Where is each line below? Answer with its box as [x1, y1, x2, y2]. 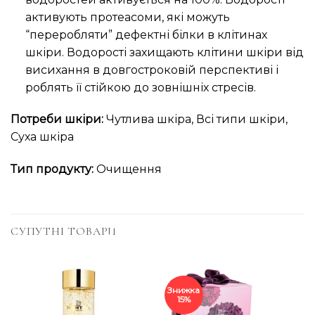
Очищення [94, 162, 162, 176]
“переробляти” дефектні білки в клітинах [25, 27, 267, 41]
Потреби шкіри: [11, 112, 103, 127]
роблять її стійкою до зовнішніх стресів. [25, 80, 256, 94]
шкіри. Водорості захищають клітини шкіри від [25, 45, 304, 59]
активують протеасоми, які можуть [25, 10, 230, 24]
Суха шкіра [11, 130, 74, 144]
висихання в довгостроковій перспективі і [25, 63, 278, 77]
